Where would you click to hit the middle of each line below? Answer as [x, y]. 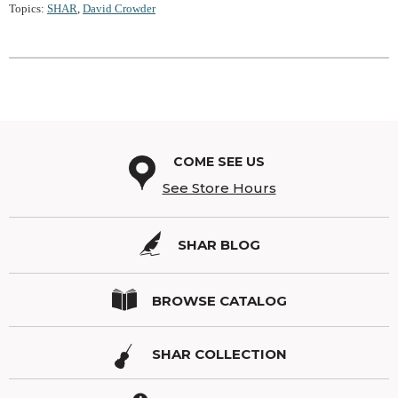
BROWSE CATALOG [219, 301]
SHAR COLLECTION [219, 354]
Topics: [28, 9]
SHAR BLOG [219, 245]
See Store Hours [219, 188]
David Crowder [119, 9]
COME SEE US [219, 162]
